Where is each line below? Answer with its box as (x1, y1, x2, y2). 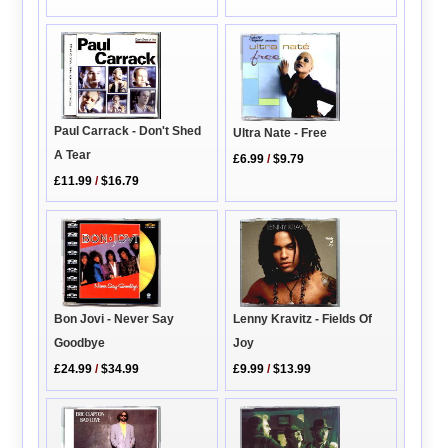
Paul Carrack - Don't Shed (54, 124, 202, 139)
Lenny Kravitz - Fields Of (233, 311, 373, 326)
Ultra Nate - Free (233, 125, 328, 140)
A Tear (54, 148, 92, 163)
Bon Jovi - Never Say (54, 312, 175, 327)
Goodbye (54, 336, 106, 351)
